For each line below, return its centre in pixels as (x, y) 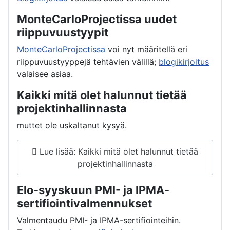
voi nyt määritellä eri (146, 50)
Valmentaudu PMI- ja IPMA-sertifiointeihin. (99, 221)
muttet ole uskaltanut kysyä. (72, 126)
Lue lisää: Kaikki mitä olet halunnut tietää (118, 151)
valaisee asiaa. (45, 74)
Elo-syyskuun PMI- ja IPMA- (93, 190)
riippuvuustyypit (63, 33)
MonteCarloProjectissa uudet (97, 19)
